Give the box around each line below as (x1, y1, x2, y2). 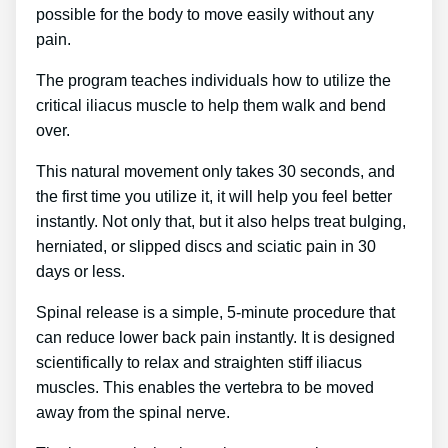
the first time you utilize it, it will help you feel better (36, 187, 392, 205)
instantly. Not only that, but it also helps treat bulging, (36, 212, 406, 230)
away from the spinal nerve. (36, 403, 230, 421)
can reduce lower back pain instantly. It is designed (36, 328, 395, 346)
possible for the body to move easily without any (36, 5, 374, 23)
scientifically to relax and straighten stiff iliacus (36, 353, 362, 371)
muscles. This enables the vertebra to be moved (36, 378, 374, 396)
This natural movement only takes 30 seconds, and (36, 162, 395, 180)
